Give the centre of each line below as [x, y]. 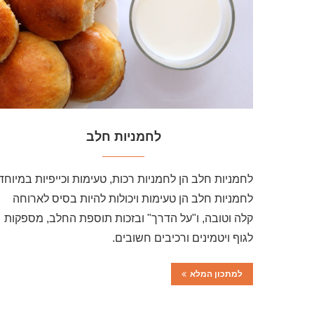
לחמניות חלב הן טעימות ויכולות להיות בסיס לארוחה [133, 198]
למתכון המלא [216, 274]
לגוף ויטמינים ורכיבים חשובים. [183, 238]
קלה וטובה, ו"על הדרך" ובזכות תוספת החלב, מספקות [129, 218]
